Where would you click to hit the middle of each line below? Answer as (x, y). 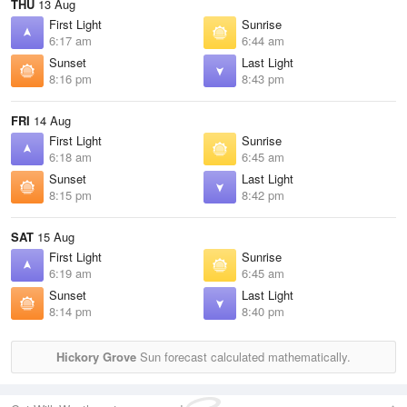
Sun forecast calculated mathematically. (243, 357)
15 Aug (54, 237)
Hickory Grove (96, 357)
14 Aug (50, 120)
